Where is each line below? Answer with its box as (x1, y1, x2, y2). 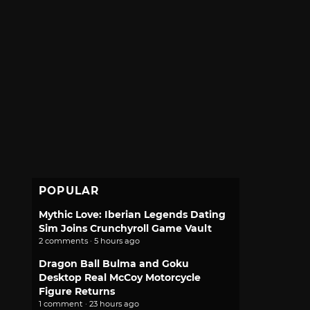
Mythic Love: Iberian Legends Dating (39, 208, 226, 221)
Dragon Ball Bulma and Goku (39, 257, 189, 270)
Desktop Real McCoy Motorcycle (39, 271, 201, 284)
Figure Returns (39, 285, 115, 298)
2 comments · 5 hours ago (39, 236, 140, 246)
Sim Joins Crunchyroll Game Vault (39, 222, 212, 235)
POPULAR (39, 184, 100, 197)
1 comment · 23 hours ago (39, 299, 139, 309)
